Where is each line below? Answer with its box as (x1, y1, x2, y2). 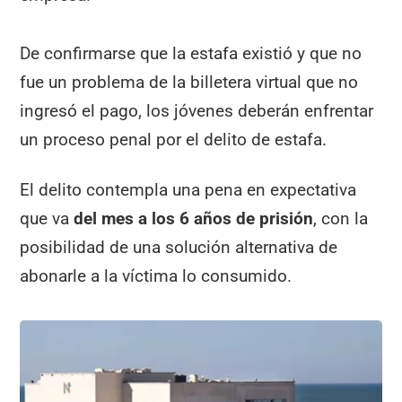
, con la (313, 208, 369, 230)
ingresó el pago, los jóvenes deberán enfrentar (20, 100, 374, 121)
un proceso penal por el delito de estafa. (20, 128, 328, 150)
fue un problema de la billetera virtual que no (20, 71, 359, 92)
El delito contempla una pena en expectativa (20, 179, 357, 201)
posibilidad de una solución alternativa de (20, 237, 338, 258)
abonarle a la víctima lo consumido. (20, 266, 293, 287)
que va (20, 208, 70, 230)
